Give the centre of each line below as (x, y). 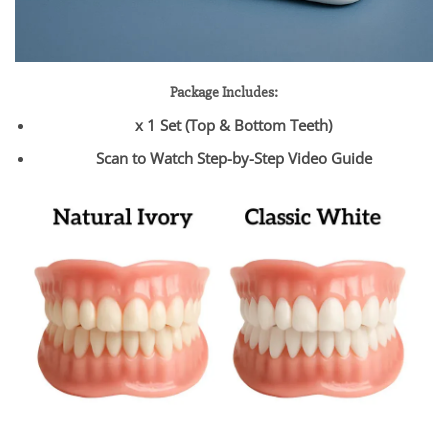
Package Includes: (224, 93)
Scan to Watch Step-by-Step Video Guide (233, 158)
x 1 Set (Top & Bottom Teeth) (234, 124)
